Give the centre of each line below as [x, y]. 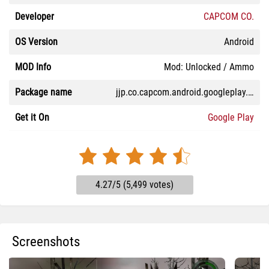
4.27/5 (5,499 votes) [134, 185]
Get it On [32, 117]
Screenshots [46, 242]
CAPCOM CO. [229, 17]
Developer [35, 17]
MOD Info [33, 67]
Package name [44, 92]
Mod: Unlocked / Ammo [209, 67]
